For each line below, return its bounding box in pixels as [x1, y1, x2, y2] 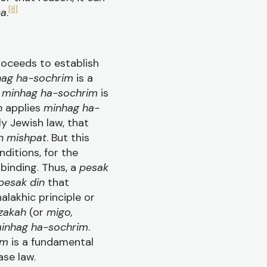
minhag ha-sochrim [2, 86, 98, 100]
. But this [46, 131, 89, 145]
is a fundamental [8, 235, 94, 249]
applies [5, 101, 44, 115]
